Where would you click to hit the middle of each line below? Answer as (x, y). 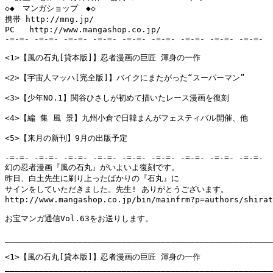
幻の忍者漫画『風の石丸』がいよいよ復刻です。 (92, 168)
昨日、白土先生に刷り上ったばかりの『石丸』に (92, 179)
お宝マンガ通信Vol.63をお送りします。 (79, 219)
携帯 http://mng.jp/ (52, 19)
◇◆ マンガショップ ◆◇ (50, 9)
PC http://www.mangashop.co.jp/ (83, 30)
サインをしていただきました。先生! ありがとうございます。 (117, 190)
